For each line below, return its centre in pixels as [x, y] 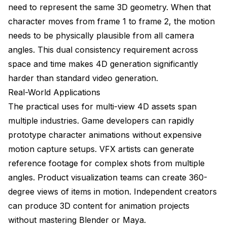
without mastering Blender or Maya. [77, 220]
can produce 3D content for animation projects [99, 205]
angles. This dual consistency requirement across [103, 49]
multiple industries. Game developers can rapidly [101, 120]
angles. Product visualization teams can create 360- [108, 177]
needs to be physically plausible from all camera [101, 35]
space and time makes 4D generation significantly [103, 64]
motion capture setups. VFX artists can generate [101, 149]
